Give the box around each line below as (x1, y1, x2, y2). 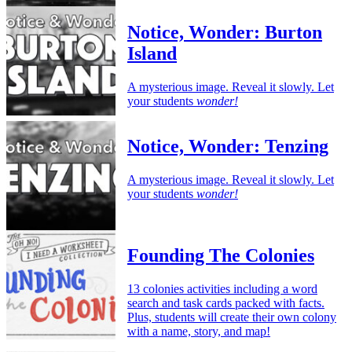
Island (127, 42, 177, 64)
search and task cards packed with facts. (127, 296, 324, 310)
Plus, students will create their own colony (127, 310, 336, 324)
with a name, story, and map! (127, 324, 270, 339)
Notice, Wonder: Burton (127, 21, 322, 42)
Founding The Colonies (127, 245, 314, 266)
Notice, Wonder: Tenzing (127, 136, 328, 157)
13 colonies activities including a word (127, 282, 317, 296)
